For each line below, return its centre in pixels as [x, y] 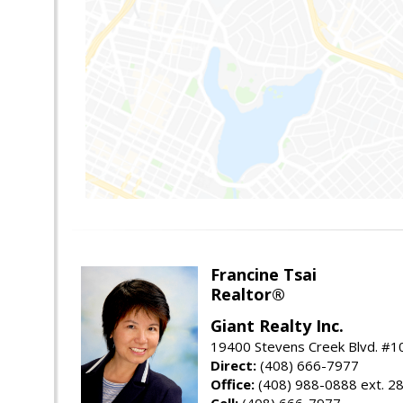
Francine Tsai [264, 275]
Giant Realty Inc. [277, 326]
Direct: [233, 366]
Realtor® [248, 295]
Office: [233, 385]
